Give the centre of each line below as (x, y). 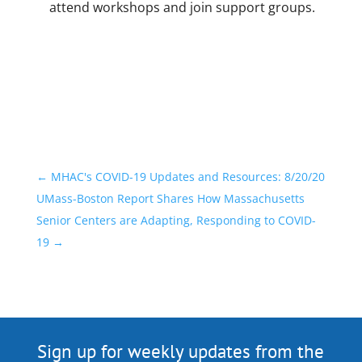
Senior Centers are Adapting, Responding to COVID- (176, 221)
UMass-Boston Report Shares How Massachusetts (170, 199)
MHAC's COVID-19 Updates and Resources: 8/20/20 (187, 177)
